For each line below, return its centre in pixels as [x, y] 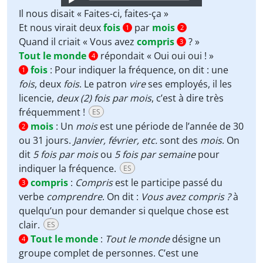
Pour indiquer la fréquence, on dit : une [141, 70]
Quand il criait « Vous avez [78, 42]
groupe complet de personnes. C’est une [109, 253]
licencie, [38, 98]
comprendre [74, 197]
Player [73, 12]
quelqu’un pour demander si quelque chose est [124, 211]
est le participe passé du [168, 183]
